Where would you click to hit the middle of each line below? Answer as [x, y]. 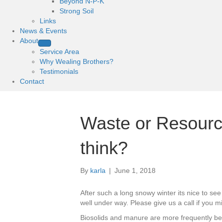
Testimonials [59, 71]
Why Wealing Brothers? [77, 61]
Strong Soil [77, 11]
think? [104, 148]
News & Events [43, 31]
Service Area [59, 52]
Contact [32, 81]
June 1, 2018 [135, 170]
